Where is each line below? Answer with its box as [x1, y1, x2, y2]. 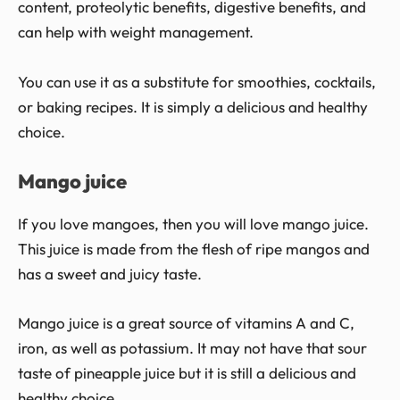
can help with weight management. [18, 22, 254, 42]
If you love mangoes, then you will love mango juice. [18, 213, 369, 233]
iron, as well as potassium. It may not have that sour [18, 337, 367, 357]
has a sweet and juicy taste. [18, 263, 202, 283]
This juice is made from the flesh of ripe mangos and [18, 238, 370, 258]
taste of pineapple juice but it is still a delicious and [18, 362, 356, 382]
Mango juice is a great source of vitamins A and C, [18, 312, 354, 332]
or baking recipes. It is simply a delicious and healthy [18, 96, 368, 116]
